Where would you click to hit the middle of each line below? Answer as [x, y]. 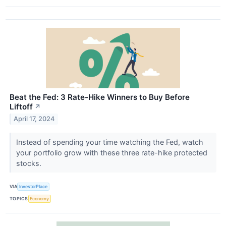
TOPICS [19, 199]
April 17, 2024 [34, 119]
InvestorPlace [34, 187]
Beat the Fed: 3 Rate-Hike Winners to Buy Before [100, 97]
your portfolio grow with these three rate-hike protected [111, 152]
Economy [40, 199]
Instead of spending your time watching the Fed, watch [109, 142]
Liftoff [21, 106]
